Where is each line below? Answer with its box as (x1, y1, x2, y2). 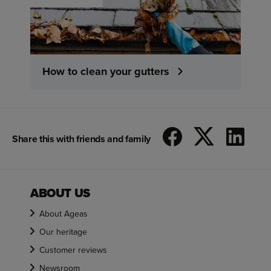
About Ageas (39, 207, 88, 221)
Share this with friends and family (12, 131, 151, 146)
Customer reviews (39, 244, 107, 257)
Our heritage (39, 226, 87, 239)
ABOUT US (30, 184, 90, 203)
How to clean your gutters (42, 64, 169, 80)
